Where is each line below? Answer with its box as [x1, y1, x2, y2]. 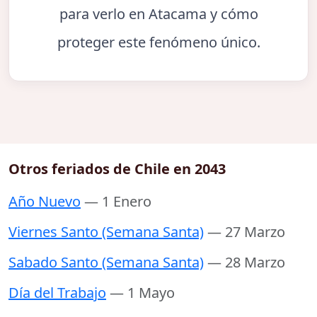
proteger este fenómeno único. [57, 33, 260, 52]
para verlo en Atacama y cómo [59, 4, 258, 24]
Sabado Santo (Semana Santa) [8, 252, 204, 272]
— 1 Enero [84, 191, 151, 211]
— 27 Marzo [207, 221, 285, 241]
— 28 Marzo [207, 252, 285, 272]
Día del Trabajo [8, 282, 106, 302]
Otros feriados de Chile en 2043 [8, 158, 226, 178]
